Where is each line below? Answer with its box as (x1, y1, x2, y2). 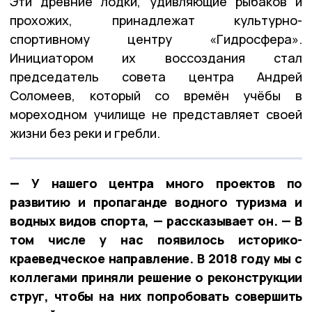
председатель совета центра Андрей (10, 68, 302, 85)
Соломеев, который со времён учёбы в (10, 86, 302, 104)
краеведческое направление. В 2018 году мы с (10, 249, 302, 267)
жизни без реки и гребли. (10, 124, 160, 141)
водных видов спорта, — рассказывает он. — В (10, 212, 302, 229)
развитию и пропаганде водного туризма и (10, 193, 302, 210)
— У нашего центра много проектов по (10, 174, 302, 192)
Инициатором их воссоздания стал (10, 49, 302, 66)
